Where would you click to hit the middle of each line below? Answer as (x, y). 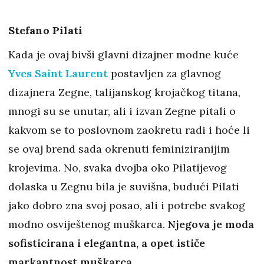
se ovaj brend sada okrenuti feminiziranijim (119, 149)
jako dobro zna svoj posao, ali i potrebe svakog (127, 206)
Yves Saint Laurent (58, 74)
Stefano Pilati (45, 31)
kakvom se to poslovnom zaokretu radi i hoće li (129, 130)
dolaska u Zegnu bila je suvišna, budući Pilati (124, 187)
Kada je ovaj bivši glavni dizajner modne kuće (123, 55)
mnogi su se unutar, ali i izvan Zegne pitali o (122, 111)
